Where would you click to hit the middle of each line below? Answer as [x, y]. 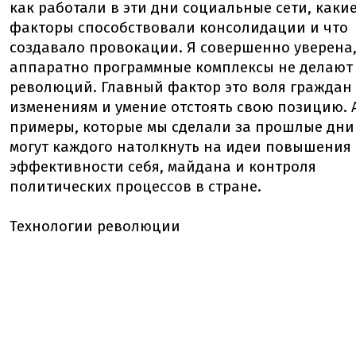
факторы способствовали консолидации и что [179, 28]
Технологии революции [95, 226]
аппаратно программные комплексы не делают [181, 68]
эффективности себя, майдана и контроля [163, 167]
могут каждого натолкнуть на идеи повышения [180, 147]
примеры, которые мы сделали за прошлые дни [182, 127]
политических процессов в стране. [135, 187]
